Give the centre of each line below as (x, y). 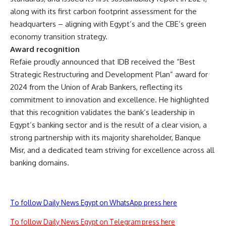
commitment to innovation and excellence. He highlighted (109, 100)
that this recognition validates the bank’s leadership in (102, 112)
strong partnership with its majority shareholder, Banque (105, 137)
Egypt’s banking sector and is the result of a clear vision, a (108, 125)
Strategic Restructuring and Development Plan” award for (109, 74)
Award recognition (45, 49)
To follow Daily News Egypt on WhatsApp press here (94, 203)
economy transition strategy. (59, 37)
